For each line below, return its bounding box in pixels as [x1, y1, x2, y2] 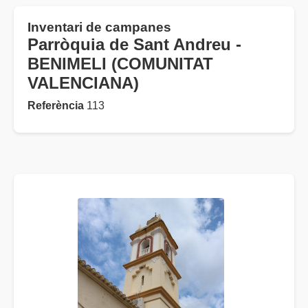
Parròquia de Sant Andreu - [27, 35, 241, 54]
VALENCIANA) [27, 74, 139, 93]
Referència [27, 100, 84, 112]
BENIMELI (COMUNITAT [27, 54, 213, 74]
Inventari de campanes [27, 20, 171, 35]
